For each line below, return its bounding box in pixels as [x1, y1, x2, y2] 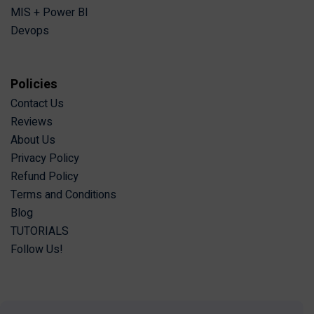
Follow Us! [11, 241, 63, 259]
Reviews [11, 114, 53, 131]
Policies [11, 75, 57, 95]
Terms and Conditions [11, 186, 116, 204]
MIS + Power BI [11, 4, 88, 22]
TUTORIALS [11, 223, 69, 240]
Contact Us [11, 95, 64, 113]
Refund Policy [11, 168, 78, 186]
